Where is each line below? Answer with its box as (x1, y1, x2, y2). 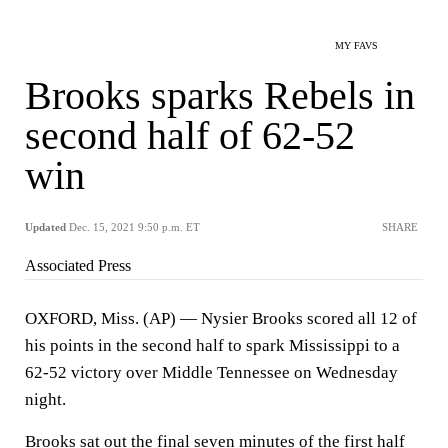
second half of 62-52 (25, 113, 355, 158)
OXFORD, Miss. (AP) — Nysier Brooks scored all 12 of (25, 309, 417, 328)
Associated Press (25, 257, 131, 274)
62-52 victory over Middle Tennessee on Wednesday (25, 363, 398, 382)
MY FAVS (335, 40, 378, 51)
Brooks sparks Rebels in (25, 73, 415, 118)
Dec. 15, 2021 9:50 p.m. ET (69, 221, 200, 233)
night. (25, 390, 66, 409)
